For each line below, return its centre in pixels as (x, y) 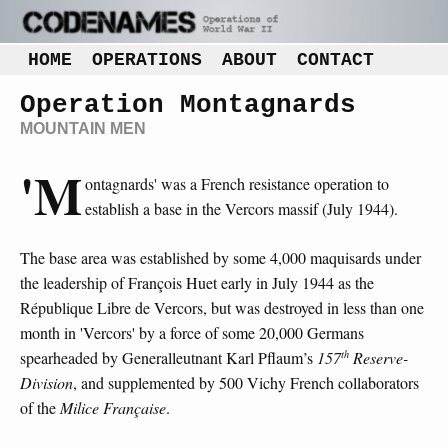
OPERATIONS (147, 60)
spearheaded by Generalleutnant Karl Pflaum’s (168, 357)
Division (46, 382)
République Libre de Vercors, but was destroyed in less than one (222, 307)
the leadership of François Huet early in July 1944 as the (197, 282)
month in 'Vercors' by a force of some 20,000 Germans (192, 332)
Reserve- (378, 357)
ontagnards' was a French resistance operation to (236, 183)
